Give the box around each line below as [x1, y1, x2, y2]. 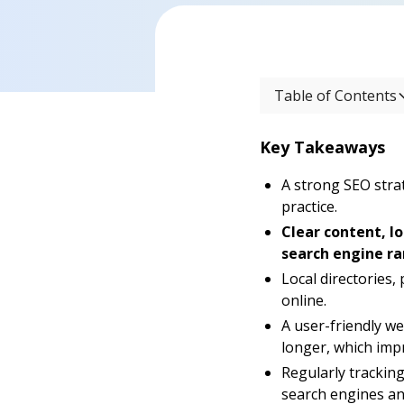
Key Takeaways [260, 136, 385, 158]
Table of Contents [274, 86, 397, 106]
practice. [281, 197, 337, 216]
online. [281, 290, 326, 310]
